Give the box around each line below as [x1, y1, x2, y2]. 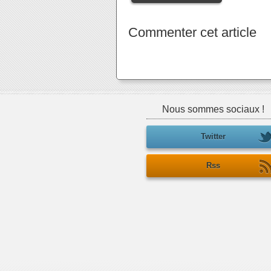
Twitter [200, 132, 226, 141]
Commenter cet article [128, 25, 256, 40]
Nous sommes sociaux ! [162, 104, 264, 114]
